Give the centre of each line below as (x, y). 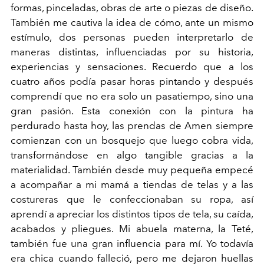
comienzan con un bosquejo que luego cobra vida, (132, 140)
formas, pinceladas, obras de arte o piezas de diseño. (132, 8)
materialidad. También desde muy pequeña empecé (132, 170)
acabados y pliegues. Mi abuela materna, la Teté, (132, 229)
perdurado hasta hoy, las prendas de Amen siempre (132, 126)
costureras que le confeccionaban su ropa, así (132, 199)
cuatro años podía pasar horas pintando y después (132, 81)
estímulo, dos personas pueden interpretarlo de (132, 37)
